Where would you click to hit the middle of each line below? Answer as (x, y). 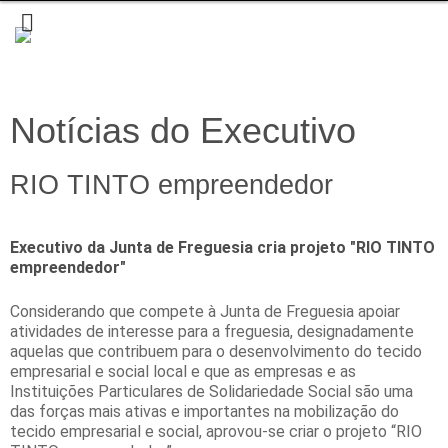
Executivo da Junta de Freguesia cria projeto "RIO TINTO (222, 247)
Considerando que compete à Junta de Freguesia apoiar (205, 311)
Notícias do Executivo (183, 130)
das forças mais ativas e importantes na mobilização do (204, 411)
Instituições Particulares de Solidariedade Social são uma (211, 391)
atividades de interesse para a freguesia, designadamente (212, 331)
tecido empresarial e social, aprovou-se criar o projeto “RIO (216, 431)
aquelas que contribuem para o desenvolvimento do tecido (216, 351)
